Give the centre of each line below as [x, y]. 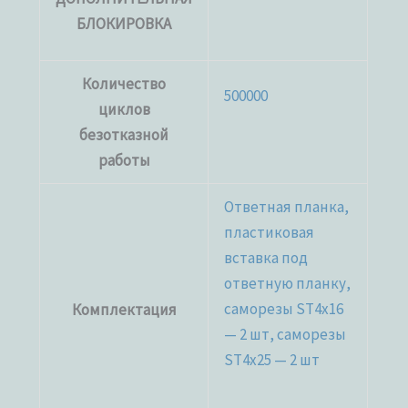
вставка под [266, 257]
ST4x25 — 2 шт [272, 359]
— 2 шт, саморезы [286, 334]
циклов [124, 109]
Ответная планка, [287, 206]
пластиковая [270, 232]
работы [124, 160]
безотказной [124, 134]
